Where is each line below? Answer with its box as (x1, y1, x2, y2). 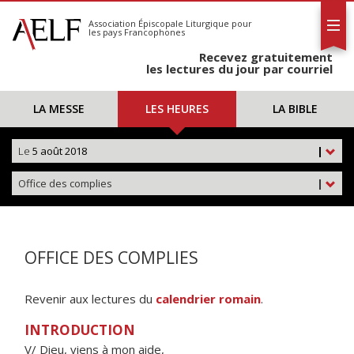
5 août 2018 (30, 144, 87, 158)
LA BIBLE (272, 101, 318, 116)
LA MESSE (33, 101, 85, 116)
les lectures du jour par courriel (146, 61, 333, 77)
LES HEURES (145, 101, 209, 116)
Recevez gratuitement (199, 49, 333, 65)
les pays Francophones (88, 26, 185, 38)
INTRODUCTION (24, 321, 135, 339)
